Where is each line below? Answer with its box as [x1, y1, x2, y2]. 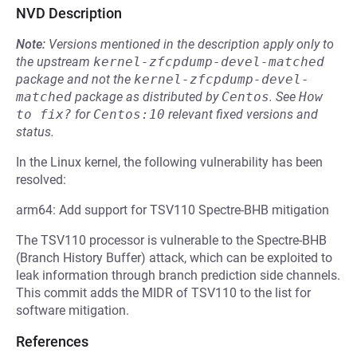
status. [16, 124, 54, 139]
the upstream [16, 54, 93, 69]
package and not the [16, 72, 134, 87]
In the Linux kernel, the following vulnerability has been [16, 155, 323, 170]
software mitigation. [16, 303, 129, 318]
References [16, 333, 88, 350]
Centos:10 [93, 107, 165, 122]
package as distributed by [72, 89, 222, 104]
